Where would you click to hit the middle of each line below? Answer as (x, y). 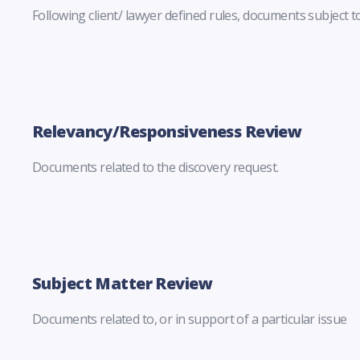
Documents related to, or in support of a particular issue (190, 319)
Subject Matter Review (123, 283)
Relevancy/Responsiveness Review (167, 131)
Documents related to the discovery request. (155, 167)
